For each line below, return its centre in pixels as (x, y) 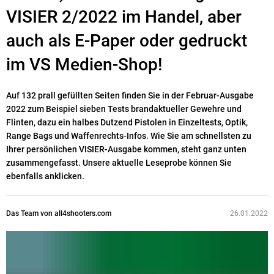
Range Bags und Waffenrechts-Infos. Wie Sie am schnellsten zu (129, 136)
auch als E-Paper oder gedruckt (127, 41)
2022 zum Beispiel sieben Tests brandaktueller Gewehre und (124, 109)
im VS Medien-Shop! (84, 65)
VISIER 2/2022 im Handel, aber (124, 17)
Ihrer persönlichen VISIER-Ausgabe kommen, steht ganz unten (126, 150)
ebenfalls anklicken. (45, 176)
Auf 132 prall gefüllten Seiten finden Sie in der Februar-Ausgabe (130, 96)
